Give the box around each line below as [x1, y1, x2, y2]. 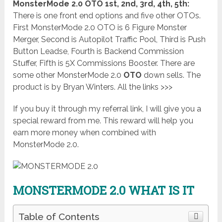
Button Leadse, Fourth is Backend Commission [13, 47, 184, 56]
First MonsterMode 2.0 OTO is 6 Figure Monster [13, 23, 187, 33]
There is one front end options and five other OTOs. [13, 11, 201, 21]
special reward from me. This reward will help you [13, 116, 194, 126]
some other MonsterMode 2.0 [13, 70, 122, 80]
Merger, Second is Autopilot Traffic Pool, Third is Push [13, 35, 206, 45]
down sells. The [144, 70, 201, 80]
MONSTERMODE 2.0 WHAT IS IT [13, 182, 195, 199]
